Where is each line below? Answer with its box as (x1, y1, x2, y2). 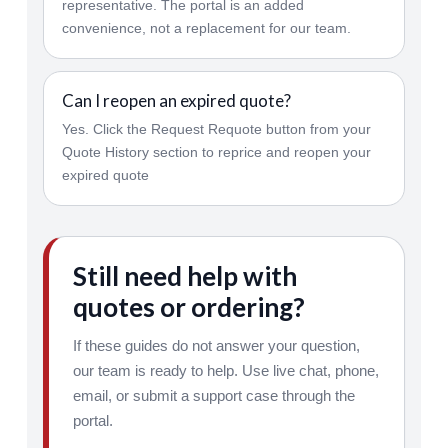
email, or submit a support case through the (72, 387, 355, 404)
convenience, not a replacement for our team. (61, 20, 351, 36)
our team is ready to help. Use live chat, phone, (72, 362, 379, 379)
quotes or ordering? (72, 291, 305, 323)
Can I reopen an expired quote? (61, 90, 291, 111)
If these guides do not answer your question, (72, 337, 360, 354)
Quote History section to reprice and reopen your (61, 144, 371, 160)
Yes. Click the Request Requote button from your (61, 121, 371, 137)
